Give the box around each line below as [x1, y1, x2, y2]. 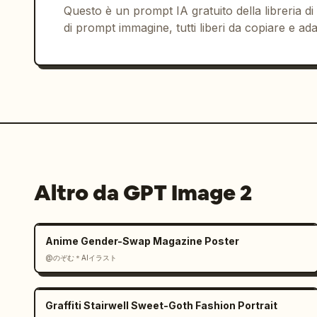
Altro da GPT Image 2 [34, 179, 252, 207]
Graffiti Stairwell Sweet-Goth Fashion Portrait [45, 299, 277, 311]
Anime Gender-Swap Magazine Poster [45, 235, 239, 247]
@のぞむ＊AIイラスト [45, 253, 117, 262]
